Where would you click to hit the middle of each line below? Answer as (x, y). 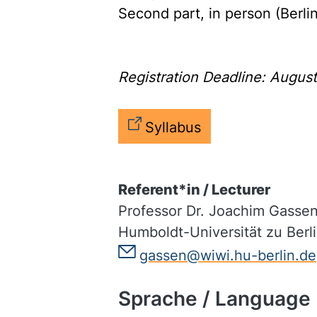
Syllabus (173, 127)
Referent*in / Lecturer (194, 190)
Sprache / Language (214, 299)
